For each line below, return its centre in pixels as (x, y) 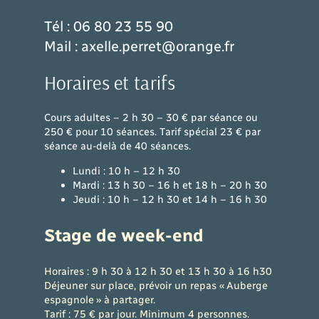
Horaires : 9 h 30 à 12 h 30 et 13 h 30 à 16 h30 (158, 271)
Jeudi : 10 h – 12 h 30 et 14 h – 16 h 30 (169, 199)
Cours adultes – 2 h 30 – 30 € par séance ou (151, 118)
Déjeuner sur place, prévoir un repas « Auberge (156, 285)
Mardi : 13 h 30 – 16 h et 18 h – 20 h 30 (169, 185)
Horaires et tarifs (110, 83)
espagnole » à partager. (99, 299)
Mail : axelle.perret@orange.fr (139, 46)
